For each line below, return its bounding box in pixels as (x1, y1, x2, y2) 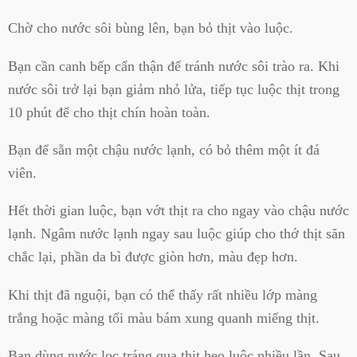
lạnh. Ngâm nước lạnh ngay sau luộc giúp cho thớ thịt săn (8, 226, 345, 242)
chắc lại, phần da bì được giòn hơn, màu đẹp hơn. (8, 249, 298, 265)
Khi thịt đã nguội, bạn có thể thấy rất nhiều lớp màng (8, 286, 317, 303)
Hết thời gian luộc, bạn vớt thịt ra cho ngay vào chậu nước (8, 202, 349, 219)
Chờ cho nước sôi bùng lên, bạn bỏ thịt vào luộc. (8, 20, 293, 37)
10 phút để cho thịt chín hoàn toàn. (8, 104, 210, 120)
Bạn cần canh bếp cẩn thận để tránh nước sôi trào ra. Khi (8, 57, 339, 74)
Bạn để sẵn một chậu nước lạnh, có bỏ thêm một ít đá (8, 141, 320, 158)
